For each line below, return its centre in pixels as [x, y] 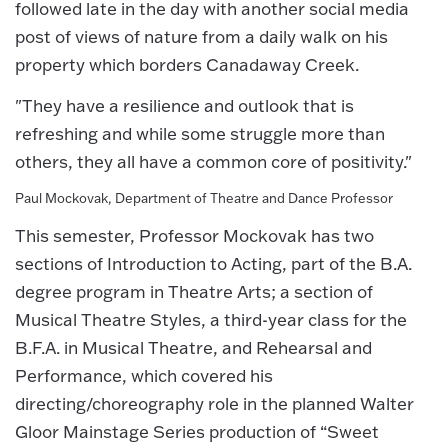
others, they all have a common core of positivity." [215, 161]
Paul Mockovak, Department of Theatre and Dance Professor [204, 198]
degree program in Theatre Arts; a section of [194, 291]
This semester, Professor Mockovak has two [194, 235]
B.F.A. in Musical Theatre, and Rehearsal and [193, 347]
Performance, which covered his [144, 375]
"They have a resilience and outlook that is [184, 105]
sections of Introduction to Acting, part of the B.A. [213, 263]
